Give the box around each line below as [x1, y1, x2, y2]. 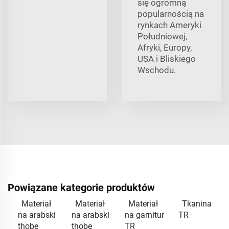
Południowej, [138, 31, 187, 41]
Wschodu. [138, 64, 176, 75]
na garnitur [125, 210, 164, 220]
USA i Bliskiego [138, 53, 196, 64]
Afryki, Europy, [138, 42, 192, 53]
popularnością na [138, 8, 204, 19]
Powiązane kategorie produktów [8, 181, 155, 194]
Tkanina [181, 198, 212, 209]
